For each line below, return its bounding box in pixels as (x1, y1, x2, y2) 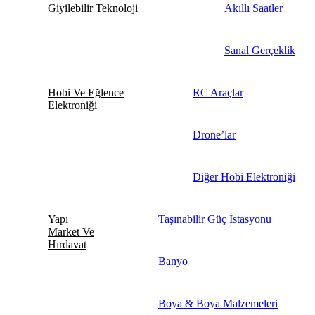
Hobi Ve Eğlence (48, 86, 124, 99)
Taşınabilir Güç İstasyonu (158, 213, 271, 226)
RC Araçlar (193, 86, 243, 99)
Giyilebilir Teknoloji (48, 2, 138, 15)
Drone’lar (193, 129, 236, 141)
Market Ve (48, 226, 94, 238)
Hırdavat (48, 238, 86, 251)
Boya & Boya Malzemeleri (158, 297, 278, 310)
